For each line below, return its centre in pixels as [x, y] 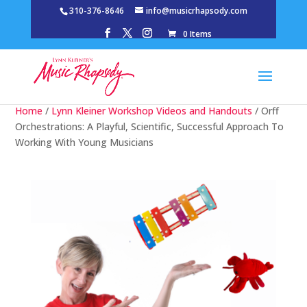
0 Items [198, 34]
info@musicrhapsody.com [196, 11]
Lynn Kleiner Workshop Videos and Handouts [152, 111]
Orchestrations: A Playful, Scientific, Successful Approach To [150, 126]
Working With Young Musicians [85, 142]
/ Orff [266, 111]
